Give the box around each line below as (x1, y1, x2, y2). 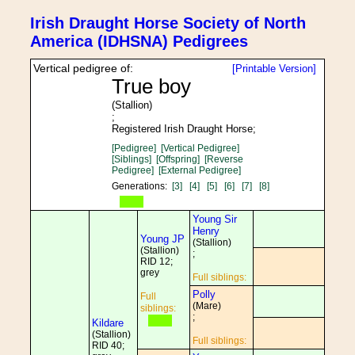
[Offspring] (155, 154, 200, 165)
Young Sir (193, 213, 237, 225)
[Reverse (204, 154, 243, 165)
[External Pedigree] (158, 165, 241, 176)
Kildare (92, 317, 124, 329)
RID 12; (140, 256, 173, 267)
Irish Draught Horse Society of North (30, 14, 306, 32)
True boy (111, 74, 191, 98)
